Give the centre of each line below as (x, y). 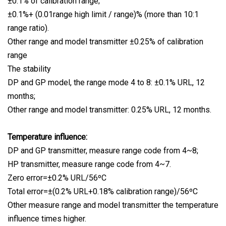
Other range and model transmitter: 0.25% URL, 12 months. (109, 110)
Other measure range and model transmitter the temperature (113, 205)
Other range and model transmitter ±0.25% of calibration (105, 42)
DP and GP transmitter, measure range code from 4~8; (103, 151)
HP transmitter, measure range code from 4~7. (89, 164)
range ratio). (28, 28)
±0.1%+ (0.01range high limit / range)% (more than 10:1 (103, 15)
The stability (29, 69)
